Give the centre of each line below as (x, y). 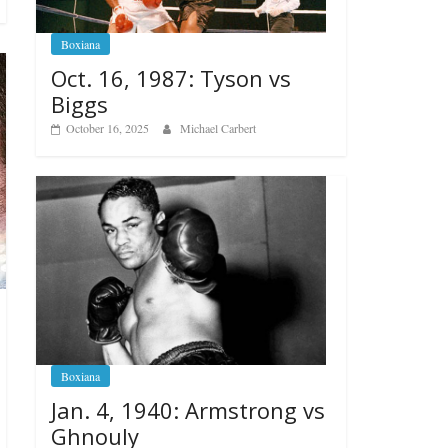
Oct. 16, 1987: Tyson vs (171, 77)
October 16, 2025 (107, 127)
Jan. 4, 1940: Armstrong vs (188, 409)
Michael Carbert (218, 127)
